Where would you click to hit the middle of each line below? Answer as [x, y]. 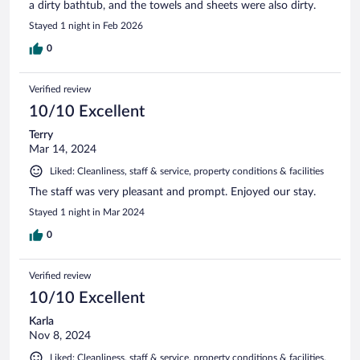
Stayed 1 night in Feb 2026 [86, 25]
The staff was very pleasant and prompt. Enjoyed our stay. [172, 192]
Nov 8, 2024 [60, 335]
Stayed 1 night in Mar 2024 [87, 212]
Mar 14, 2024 [63, 149]
